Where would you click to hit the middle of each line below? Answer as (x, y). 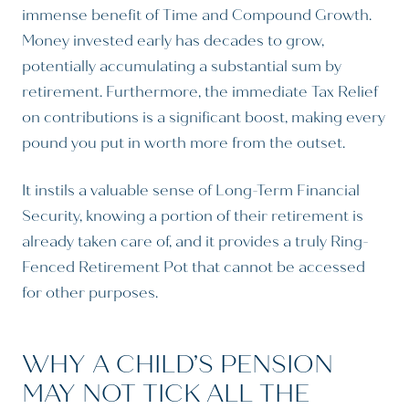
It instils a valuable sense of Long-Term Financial (191, 191)
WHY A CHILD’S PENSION (178, 364)
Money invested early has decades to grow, (173, 41)
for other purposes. (90, 293)
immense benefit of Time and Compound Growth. (197, 16)
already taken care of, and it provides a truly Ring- (195, 242)
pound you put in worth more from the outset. (184, 143)
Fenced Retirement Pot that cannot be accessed (194, 267)
